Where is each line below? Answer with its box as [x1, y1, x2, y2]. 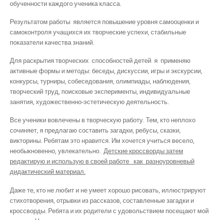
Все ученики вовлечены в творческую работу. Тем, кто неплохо [10, 115, 195, 125]
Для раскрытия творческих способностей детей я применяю [10, 56, 191, 65]
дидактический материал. [10, 167, 85, 176]
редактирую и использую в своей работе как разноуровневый [10, 157, 194, 166]
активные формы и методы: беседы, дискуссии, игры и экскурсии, [10, 66, 202, 75]
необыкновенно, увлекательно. [10, 146, 104, 156]
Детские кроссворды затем [104, 146, 183, 156]
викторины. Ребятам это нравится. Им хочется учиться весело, [10, 136, 194, 145]
